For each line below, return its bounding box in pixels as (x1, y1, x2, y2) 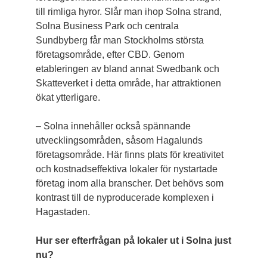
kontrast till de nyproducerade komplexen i (35, 193, 214, 203)
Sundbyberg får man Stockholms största (35, 35, 204, 45)
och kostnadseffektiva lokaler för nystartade (35, 164, 218, 174)
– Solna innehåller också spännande (35, 121, 191, 131)
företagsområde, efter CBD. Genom (35, 49, 184, 60)
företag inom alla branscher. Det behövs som (35, 178, 223, 188)
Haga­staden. (35, 207, 90, 217)
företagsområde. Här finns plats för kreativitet (35, 150, 223, 160)
